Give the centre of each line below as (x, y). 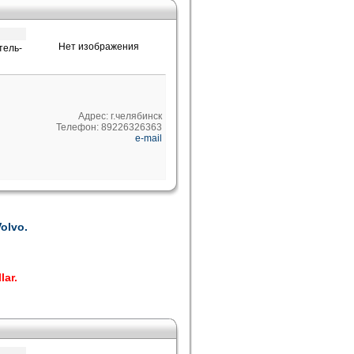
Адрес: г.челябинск (120, 116)
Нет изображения (98, 47)
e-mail (149, 138)
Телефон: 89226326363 (109, 127)
